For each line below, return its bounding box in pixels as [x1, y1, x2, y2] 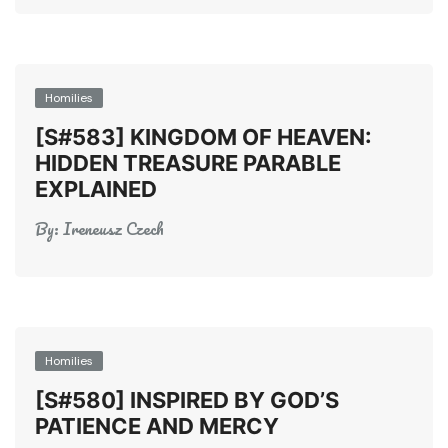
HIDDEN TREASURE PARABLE [35, 150, 341, 176]
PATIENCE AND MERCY [35, 413, 284, 439]
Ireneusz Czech [63, 215, 164, 242]
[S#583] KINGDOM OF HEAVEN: [35, 124, 372, 150]
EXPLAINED [35, 176, 162, 202]
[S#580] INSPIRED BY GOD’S [35, 387, 339, 413]
